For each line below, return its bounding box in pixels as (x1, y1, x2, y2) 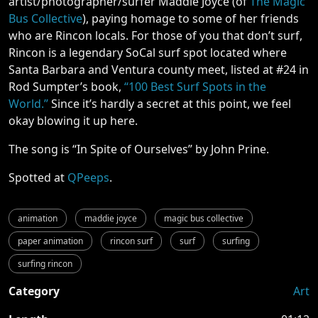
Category (9, 283, 60, 299)
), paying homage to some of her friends (82, 11, 299, 26)
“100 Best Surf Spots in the (124, 79, 266, 94)
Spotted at (9, 170, 67, 185)
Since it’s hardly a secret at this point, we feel (48, 96, 291, 111)
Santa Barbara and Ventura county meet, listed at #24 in (9, 62, 309, 77)
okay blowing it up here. (9, 113, 141, 128)
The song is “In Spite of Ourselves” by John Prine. (9, 141, 269, 157)
